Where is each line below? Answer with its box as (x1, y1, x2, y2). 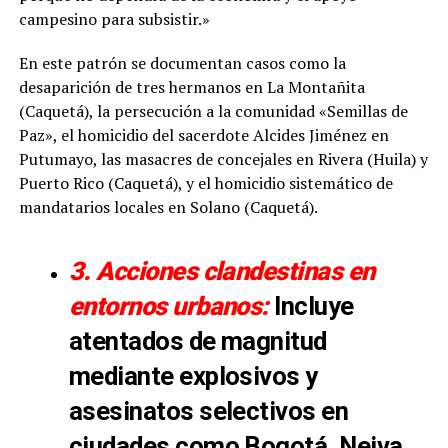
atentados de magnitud (68, 325, 327, 356)
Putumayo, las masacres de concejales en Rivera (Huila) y (18, 147, 428, 170)
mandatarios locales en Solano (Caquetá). (18, 195, 318, 218)
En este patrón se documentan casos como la (18, 51, 346, 74)
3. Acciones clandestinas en (68, 255, 375, 286)
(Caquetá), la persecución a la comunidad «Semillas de (18, 99, 408, 122)
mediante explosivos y (68, 360, 318, 391)
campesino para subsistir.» (18, 7, 210, 30)
